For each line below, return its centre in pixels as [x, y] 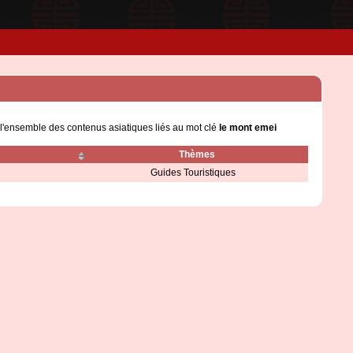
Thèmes [197, 154]
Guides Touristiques [193, 173]
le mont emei [248, 128]
